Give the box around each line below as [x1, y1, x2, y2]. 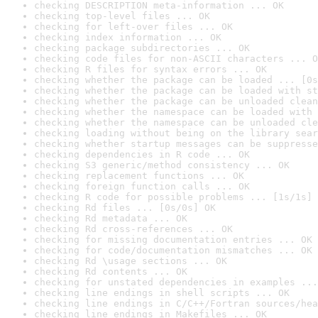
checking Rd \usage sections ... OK [34, 256, 227, 266]
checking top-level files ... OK [34, 11, 210, 21]
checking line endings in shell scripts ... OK [34, 287, 290, 298]
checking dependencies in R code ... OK [34, 149, 250, 160]
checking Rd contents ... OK [34, 266, 187, 277]
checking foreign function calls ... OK [34, 181, 250, 192]
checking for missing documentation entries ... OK [34, 234, 312, 245]
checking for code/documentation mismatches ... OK [34, 245, 312, 256]
